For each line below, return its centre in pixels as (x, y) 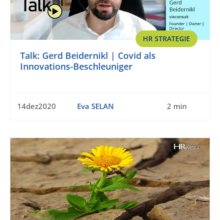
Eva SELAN (95, 106)
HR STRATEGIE (166, 39)
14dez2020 (37, 106)
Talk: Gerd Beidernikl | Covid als (88, 56)
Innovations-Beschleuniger (76, 67)
